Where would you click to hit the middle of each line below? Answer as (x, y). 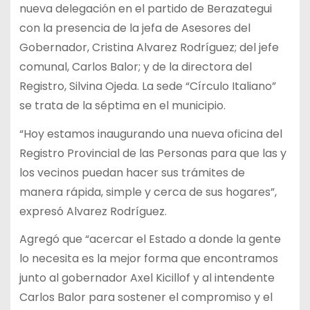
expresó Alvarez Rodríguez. (93, 211)
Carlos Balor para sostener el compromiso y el (146, 298)
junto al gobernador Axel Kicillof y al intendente (147, 278)
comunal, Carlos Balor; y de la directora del (135, 66)
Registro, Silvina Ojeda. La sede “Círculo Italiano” (147, 86)
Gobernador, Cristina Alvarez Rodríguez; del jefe (149, 47)
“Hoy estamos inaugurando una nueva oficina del (151, 134)
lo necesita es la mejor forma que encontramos (148, 259)
